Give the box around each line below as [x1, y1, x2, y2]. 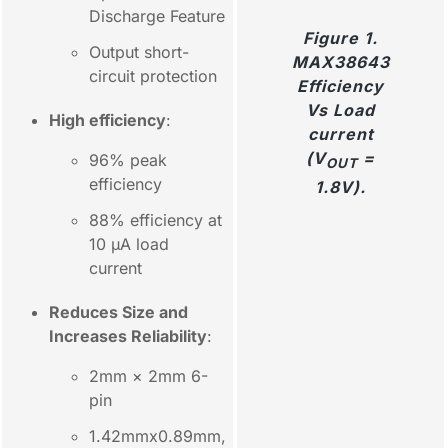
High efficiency [49, 110, 166, 130]
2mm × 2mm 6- [89, 366, 208, 386]
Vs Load [306, 99, 375, 120]
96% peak [89, 150, 167, 170]
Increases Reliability [49, 326, 207, 346]
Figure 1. [303, 27, 378, 48]
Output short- [89, 42, 189, 62]
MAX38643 [291, 51, 390, 72]
